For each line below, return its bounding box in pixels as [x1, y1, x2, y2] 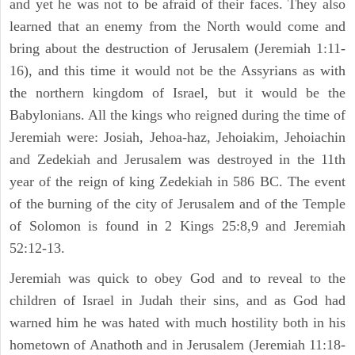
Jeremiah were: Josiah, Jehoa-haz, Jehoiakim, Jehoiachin [10, 129, 345, 146]
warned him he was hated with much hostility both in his [10, 315, 345, 331]
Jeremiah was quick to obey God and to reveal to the [10, 270, 345, 287]
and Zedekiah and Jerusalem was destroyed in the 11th [10, 151, 345, 168]
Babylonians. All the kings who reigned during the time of [10, 107, 345, 124]
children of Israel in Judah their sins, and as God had [10, 292, 345, 309]
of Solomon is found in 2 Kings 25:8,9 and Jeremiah [10, 218, 345, 235]
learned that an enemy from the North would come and [10, 18, 345, 35]
